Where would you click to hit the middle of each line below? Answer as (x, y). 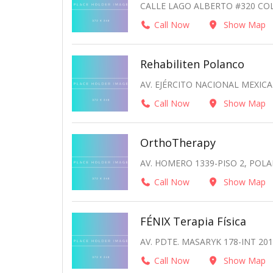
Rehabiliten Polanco (192, 64)
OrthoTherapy (178, 143)
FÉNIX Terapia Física (193, 222)
